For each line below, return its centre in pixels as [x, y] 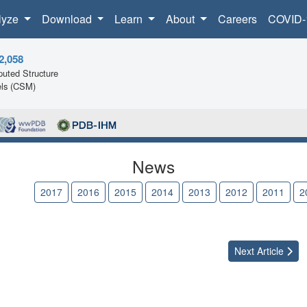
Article [270, 251]
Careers [237, 19]
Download [68, 19]
